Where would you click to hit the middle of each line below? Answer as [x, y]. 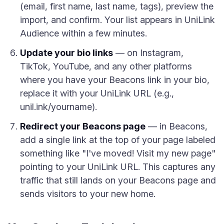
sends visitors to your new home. [88, 194]
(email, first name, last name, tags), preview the [117, 6]
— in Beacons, [176, 126]
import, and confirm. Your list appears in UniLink [117, 20]
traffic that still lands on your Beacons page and [118, 180]
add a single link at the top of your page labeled [118, 140]
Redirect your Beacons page [83, 126]
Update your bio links [66, 53]
